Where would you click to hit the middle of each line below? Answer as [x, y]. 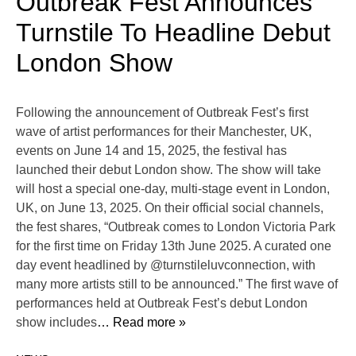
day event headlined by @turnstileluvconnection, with [166, 265]
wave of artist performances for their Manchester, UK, [164, 132]
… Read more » [141, 323]
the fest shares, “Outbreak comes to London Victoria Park [176, 227]
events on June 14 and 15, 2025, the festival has [151, 151]
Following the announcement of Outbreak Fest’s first [162, 113]
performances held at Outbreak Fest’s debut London [162, 304]
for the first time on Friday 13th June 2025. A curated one [174, 246]
